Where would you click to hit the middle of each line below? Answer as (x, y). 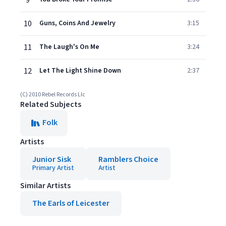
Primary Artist (53, 168)
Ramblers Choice (128, 159)
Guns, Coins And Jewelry (77, 23)
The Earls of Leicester (71, 203)
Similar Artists (45, 186)
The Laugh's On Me (69, 47)
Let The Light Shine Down (80, 71)
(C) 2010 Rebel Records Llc (53, 95)
